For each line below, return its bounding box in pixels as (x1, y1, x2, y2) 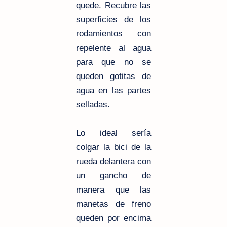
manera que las (76, 185, 151, 195)
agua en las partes (76, 86, 151, 95)
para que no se (76, 57, 151, 67)
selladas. (76, 100, 110, 109)
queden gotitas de (76, 71, 151, 81)
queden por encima (76, 213, 151, 223)
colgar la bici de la (76, 142, 151, 152)
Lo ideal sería (76, 128, 151, 138)
